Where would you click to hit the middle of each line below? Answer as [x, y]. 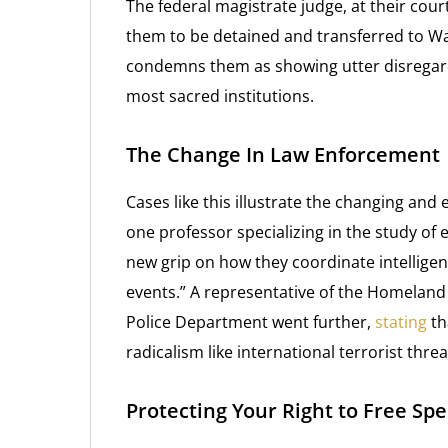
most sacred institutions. [220, 96]
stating [401, 322]
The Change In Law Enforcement [283, 154]
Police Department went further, [250, 322]
